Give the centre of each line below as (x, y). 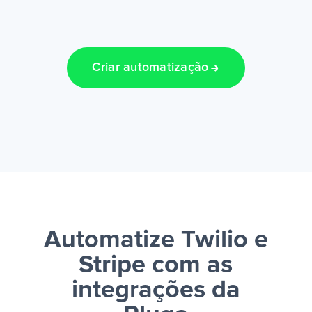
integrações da (156, 291)
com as (189, 266)
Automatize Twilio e (156, 241)
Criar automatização (150, 68)
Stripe (112, 266)
